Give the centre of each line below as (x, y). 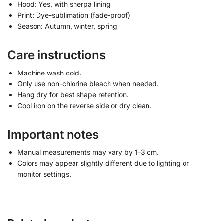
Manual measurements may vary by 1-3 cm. (88, 152)
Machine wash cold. (49, 73)
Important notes (53, 134)
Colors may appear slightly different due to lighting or (103, 163)
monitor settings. (44, 174)
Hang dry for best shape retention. (73, 94)
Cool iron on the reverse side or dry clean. (84, 105)
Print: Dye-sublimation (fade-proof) (74, 15)
